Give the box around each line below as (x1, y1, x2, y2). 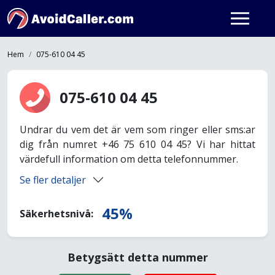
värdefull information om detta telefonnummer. (20, 152, 238, 166)
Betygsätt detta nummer (67, 250, 208, 265)
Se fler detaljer (20, 173, 86, 187)
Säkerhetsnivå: (20, 207, 96, 220)
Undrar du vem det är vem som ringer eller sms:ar (20, 123, 255, 136)
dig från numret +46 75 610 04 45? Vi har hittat (20, 137, 255, 151)
